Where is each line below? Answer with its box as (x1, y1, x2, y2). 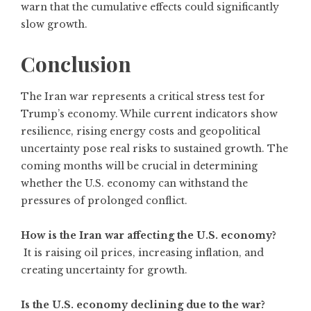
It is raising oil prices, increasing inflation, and (21, 246, 264, 259)
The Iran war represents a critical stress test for (21, 90, 265, 103)
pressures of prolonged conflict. (21, 194, 187, 207)
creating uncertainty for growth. (21, 264, 187, 276)
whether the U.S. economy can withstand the (21, 177, 248, 190)
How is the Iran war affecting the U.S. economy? (21, 229, 276, 242)
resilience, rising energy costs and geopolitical (21, 125, 260, 137)
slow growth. (21, 18, 87, 31)
